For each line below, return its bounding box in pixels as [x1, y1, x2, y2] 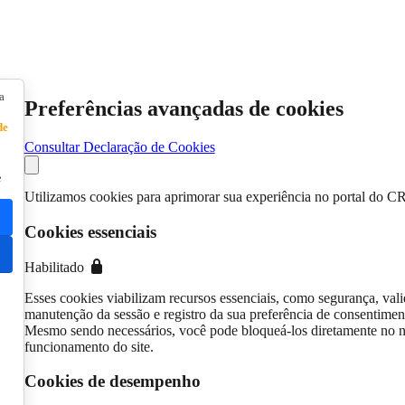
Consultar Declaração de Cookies [24, 139, 215, 155]
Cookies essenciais [24, 221, 156, 241]
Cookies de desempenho [24, 372, 201, 391]
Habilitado [24, 259, 84, 275]
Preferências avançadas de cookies [24, 97, 344, 121]
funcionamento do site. [24, 338, 154, 354]
